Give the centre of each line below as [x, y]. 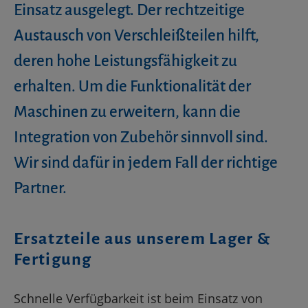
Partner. [40, 188]
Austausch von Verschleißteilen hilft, [136, 35]
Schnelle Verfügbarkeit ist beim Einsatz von [138, 298]
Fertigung [53, 259]
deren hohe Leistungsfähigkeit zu [125, 61]
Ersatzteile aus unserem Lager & [142, 239]
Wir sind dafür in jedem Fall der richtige [146, 163]
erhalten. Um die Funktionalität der [132, 86]
